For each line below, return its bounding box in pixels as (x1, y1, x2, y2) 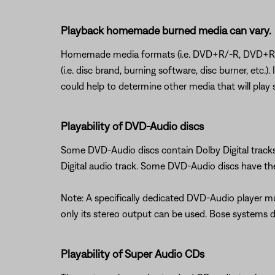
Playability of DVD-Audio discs (60, 120, 204, 133)
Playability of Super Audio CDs (60, 247, 204, 260)
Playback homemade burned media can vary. (60, 24, 271, 37)
